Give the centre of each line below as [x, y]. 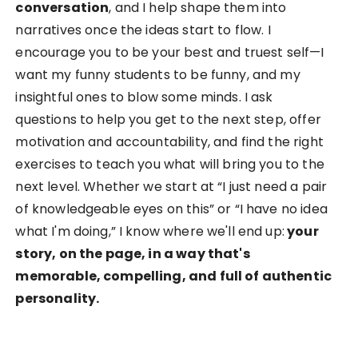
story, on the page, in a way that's [133, 253]
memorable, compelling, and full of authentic [174, 276]
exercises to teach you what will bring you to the [170, 164]
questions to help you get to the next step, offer [168, 119]
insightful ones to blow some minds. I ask [144, 97]
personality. [58, 298]
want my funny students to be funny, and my [158, 74]
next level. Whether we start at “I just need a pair [171, 186]
